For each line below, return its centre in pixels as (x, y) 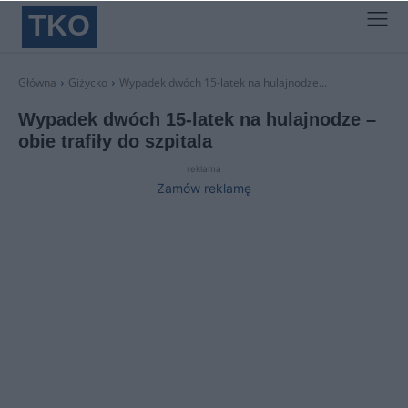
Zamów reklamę (204, 188)
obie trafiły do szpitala (115, 141)
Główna (37, 82)
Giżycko (88, 82)
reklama (204, 168)
